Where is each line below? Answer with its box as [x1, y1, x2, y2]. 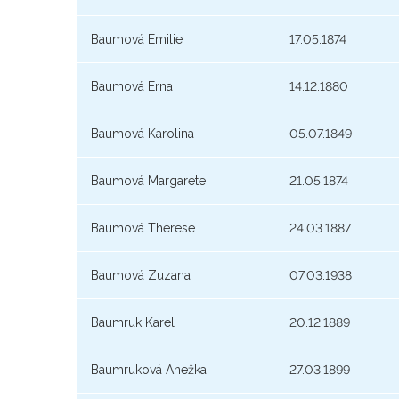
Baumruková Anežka [91, 362, 207, 378]
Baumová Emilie [91, 32, 183, 47]
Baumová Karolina [91, 126, 194, 142]
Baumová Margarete [91, 174, 206, 189]
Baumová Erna [91, 79, 173, 94]
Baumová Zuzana [91, 268, 191, 283]
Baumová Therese [91, 221, 195, 236]
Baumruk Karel [91, 315, 175, 330]
